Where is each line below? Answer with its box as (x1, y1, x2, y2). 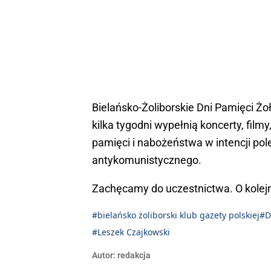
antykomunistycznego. (92, 153, 201, 166)
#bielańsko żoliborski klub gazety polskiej (92, 209, 260, 221)
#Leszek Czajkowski (92, 226, 170, 238)
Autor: (92, 250, 116, 260)
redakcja (117, 250, 151, 260)
